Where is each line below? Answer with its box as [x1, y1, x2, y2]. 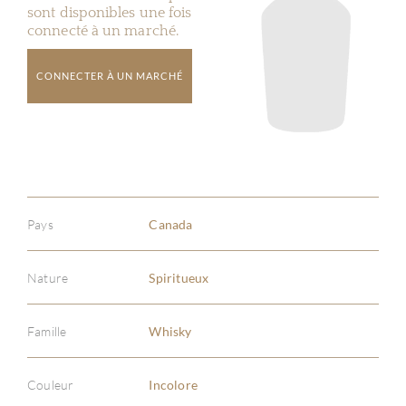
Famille [27, 323, 67, 339]
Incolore [149, 376, 198, 392]
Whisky [149, 323, 192, 339]
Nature [27, 269, 69, 285]
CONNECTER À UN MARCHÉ [36, 70, 183, 82]
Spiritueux [149, 269, 209, 285]
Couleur [27, 376, 74, 392]
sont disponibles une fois [27, 5, 192, 21]
